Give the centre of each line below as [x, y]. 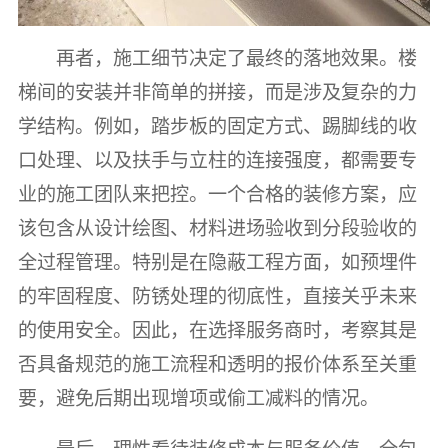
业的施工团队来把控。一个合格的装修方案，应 [217, 195]
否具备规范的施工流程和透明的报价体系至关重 [217, 365]
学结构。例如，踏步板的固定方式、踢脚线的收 [217, 127]
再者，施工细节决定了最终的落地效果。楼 [237, 59]
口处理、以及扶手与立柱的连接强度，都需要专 [217, 161]
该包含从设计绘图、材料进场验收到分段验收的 [217, 229]
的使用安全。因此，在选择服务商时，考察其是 [217, 331]
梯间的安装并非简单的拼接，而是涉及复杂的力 [217, 93]
